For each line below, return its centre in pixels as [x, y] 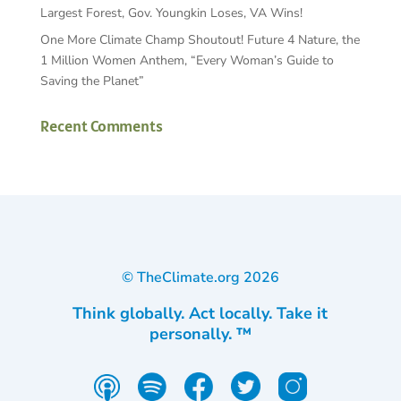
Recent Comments [101, 125]
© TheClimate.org [182, 277]
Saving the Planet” [92, 81]
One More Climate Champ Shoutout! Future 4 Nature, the [200, 39]
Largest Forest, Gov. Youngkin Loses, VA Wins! [171, 13]
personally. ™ [200, 333]
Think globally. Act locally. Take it [200, 313]
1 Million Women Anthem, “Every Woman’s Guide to [187, 60]
